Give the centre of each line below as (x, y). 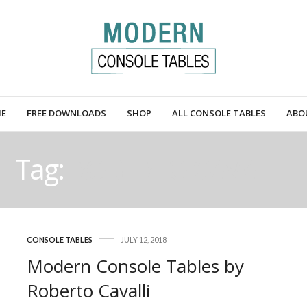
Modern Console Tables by (135, 266)
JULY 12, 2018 (144, 239)
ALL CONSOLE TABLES (219, 113)
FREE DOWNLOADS (66, 113)
